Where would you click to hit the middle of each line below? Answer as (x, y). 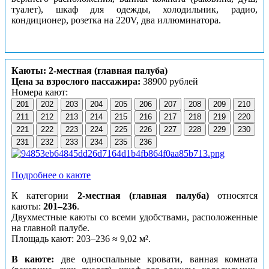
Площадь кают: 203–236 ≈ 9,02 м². (81, 239)
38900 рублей (169, 82)
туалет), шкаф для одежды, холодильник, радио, (134, 10)
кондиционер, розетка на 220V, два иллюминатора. (116, 20)
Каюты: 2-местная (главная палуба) (89, 71)
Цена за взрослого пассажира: (76, 82)
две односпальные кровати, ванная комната (156, 259)
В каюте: (33, 259)
